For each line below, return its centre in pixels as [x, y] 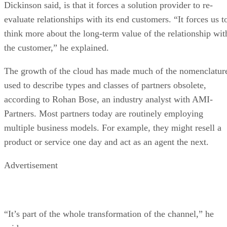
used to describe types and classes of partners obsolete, [105, 85]
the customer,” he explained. [56, 47]
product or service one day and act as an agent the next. [106, 142]
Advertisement [31, 165]
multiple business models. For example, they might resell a [113, 127]
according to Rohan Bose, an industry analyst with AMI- [108, 99]
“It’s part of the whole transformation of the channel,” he [109, 214]
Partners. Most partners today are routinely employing [104, 113]
